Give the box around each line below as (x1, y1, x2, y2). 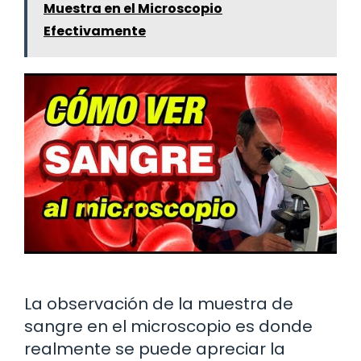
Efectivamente (44, 22, 146, 41)
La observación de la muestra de (24, 293, 293, 316)
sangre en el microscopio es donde (24, 315, 313, 338)
